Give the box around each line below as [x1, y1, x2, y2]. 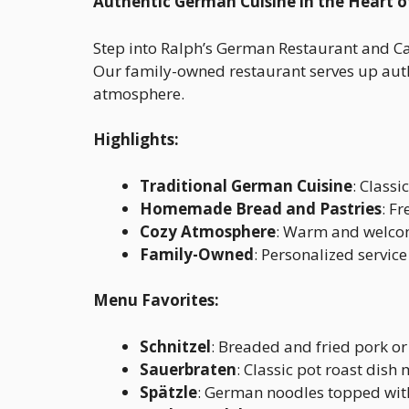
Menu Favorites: [93, 289, 219, 311]
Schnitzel [140, 335, 211, 357]
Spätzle [140, 381, 197, 403]
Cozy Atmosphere [140, 220, 276, 242]
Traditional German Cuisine [140, 174, 352, 196]
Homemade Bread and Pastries [140, 197, 382, 219]
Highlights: [93, 129, 179, 151]
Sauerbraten [140, 358, 236, 380]
